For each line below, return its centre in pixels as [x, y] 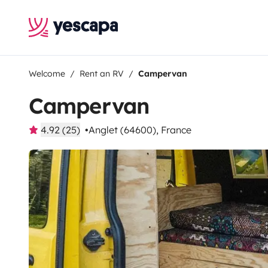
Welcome [47, 74]
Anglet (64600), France [140, 130]
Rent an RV [102, 74]
